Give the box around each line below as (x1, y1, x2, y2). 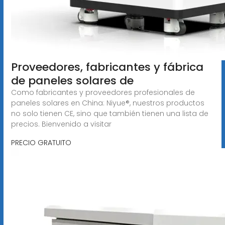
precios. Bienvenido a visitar (11, 119, 111, 129)
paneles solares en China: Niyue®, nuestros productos (11, 97, 204, 108)
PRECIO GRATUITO (11, 137, 71, 148)
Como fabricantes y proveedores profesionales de (11, 87, 195, 97)
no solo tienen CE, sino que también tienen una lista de (11, 108, 208, 119)
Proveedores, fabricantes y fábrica (11, 59, 203, 75)
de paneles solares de (11, 72, 134, 88)
